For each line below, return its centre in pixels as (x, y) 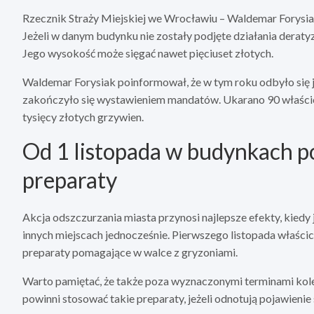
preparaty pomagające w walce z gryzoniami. (130, 252)
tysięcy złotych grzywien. (83, 117)
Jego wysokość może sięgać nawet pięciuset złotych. (148, 53)
